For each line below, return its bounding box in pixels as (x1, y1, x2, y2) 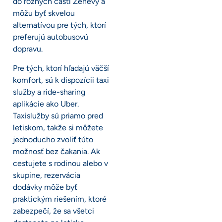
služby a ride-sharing (13, 87, 85, 97)
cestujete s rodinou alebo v (13, 158, 108, 168)
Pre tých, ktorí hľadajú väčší (13, 63, 109, 73)
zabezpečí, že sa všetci (13, 206, 94, 216)
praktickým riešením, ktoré (13, 194, 107, 204)
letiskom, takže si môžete (13, 122, 103, 132)
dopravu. (13, 44, 43, 54)
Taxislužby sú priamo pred (13, 111, 103, 120)
